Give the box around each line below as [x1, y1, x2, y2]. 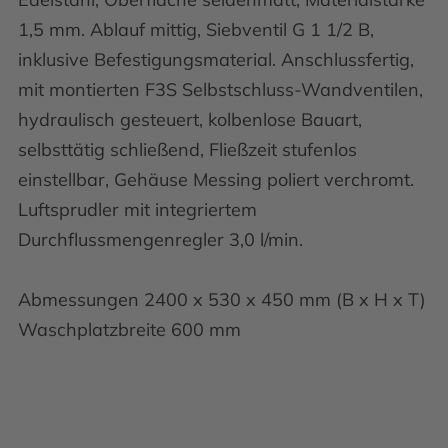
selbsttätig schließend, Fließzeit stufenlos [18, 138, 357, 161]
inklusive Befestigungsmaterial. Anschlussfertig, [18, 48, 414, 71]
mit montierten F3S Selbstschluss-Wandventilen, [18, 78, 423, 101]
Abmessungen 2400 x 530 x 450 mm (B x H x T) [18, 288, 426, 311]
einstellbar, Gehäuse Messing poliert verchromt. [18, 168, 414, 191]
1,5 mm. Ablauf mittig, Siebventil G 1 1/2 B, [18, 18, 374, 41]
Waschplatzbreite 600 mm [18, 318, 241, 341]
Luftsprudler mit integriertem [18, 198, 257, 221]
